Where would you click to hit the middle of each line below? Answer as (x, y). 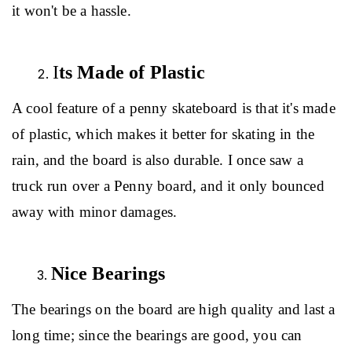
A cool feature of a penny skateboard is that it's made (176, 108)
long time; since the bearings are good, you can (159, 335)
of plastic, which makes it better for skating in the (165, 134)
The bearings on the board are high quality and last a (176, 309)
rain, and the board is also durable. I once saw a (159, 159)
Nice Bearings (108, 273)
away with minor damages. (95, 211)
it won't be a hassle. (71, 10)
